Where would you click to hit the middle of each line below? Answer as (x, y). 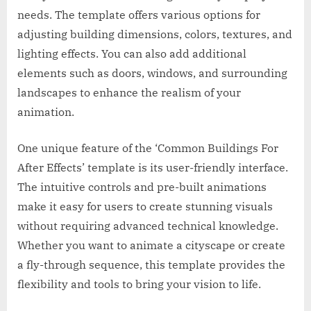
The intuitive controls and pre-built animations (142, 186)
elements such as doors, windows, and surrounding (152, 73)
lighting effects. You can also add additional (132, 53)
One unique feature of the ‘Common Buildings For (148, 148)
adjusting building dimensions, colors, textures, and (155, 34)
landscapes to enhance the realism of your (129, 92)
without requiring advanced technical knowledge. (148, 225)
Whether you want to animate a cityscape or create (151, 245)
